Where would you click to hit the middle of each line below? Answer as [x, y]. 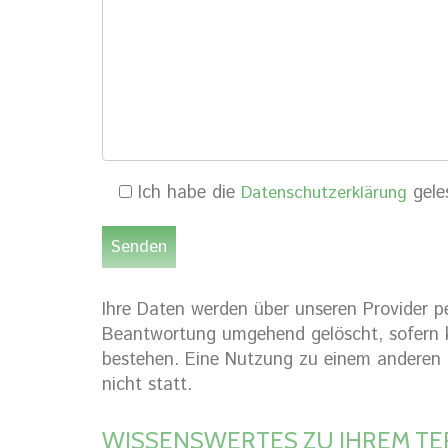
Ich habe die [186, 193]
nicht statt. [147, 385]
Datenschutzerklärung [324, 193]
